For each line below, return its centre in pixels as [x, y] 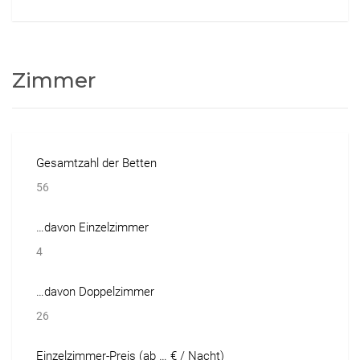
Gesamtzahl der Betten [96, 163]
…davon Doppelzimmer [95, 291]
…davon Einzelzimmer [92, 227]
